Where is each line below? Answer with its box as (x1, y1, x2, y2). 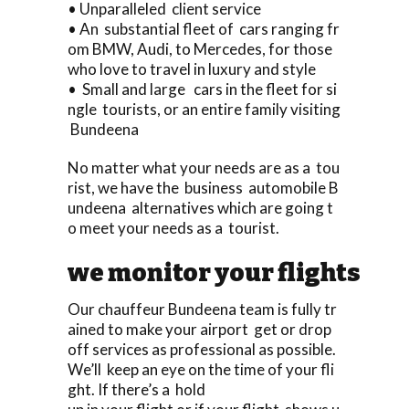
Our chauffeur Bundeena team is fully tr (68, 299, 337, 319)
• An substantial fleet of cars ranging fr (68, 18, 340, 38)
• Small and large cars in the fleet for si (68, 79, 337, 99)
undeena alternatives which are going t (68, 197, 333, 217)
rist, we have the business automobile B (68, 177, 339, 197)
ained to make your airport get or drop (68, 319, 334, 339)
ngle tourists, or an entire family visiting (68, 99, 341, 119)
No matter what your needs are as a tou (68, 157, 340, 177)
